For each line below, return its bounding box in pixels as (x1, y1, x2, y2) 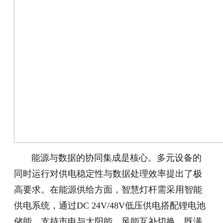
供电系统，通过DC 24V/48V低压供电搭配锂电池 (14, 200, 206, 211)
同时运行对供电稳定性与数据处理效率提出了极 (14, 168, 203, 179)
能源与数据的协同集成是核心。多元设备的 (31, 152, 202, 163)
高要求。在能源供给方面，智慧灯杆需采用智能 (14, 184, 203, 195)
